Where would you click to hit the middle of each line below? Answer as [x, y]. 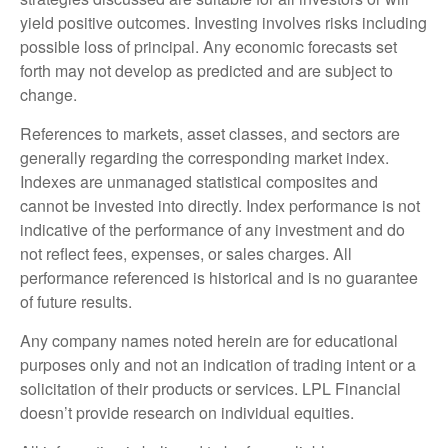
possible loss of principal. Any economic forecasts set [208, 46]
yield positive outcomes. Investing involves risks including [223, 22]
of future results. [76, 301]
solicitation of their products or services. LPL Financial [210, 388]
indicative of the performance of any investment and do [212, 229]
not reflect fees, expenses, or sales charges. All [186, 253]
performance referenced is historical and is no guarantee [219, 277]
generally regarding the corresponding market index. [204, 157]
